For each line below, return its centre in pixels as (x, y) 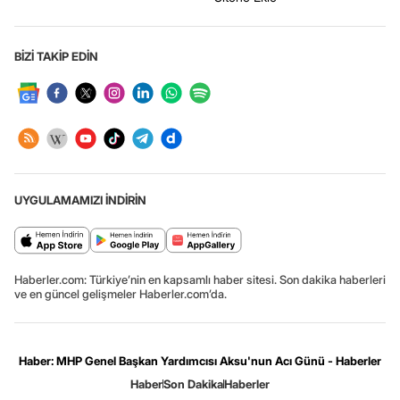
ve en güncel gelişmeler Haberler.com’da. (121, 294)
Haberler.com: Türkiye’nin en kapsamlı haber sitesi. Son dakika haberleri (200, 280)
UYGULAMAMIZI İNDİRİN (80, 200)
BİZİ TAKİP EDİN (56, 57)
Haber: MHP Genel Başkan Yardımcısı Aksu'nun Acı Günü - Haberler (200, 361)
